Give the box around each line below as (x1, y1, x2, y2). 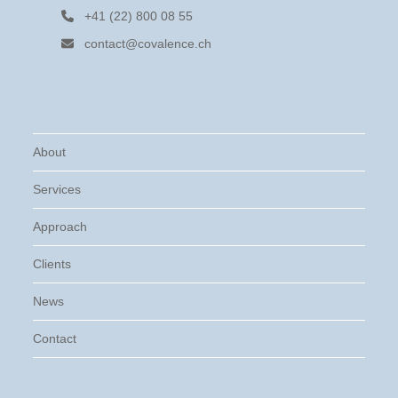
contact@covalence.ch (84, 36, 211, 51)
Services (33, 182, 82, 196)
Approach (33, 219, 88, 234)
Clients (33, 257, 72, 271)
